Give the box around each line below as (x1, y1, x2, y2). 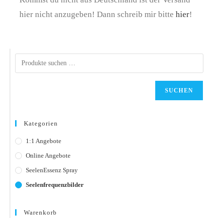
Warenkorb (24, 208, 57, 216)
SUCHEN (164, 87, 193, 94)
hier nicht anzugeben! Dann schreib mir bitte (19, 9, 174, 19)
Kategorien (24, 119, 58, 127)
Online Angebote (26, 151, 71, 159)
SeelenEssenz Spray (26, 166, 78, 174)
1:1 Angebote (26, 137, 61, 145)
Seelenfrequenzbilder (26, 181, 84, 188)
